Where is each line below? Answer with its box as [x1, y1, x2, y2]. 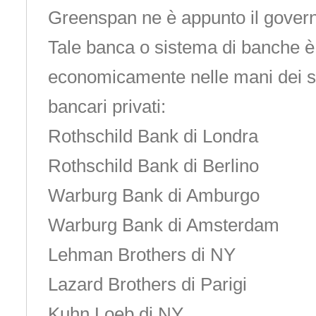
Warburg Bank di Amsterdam [47, 214, 279, 236]
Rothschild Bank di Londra [47, 126, 258, 147]
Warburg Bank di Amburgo [47, 185, 260, 206]
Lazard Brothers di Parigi [47, 274, 247, 295]
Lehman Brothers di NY [47, 244, 236, 265]
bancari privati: [47, 96, 166, 117]
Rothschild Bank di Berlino [47, 155, 259, 176]
